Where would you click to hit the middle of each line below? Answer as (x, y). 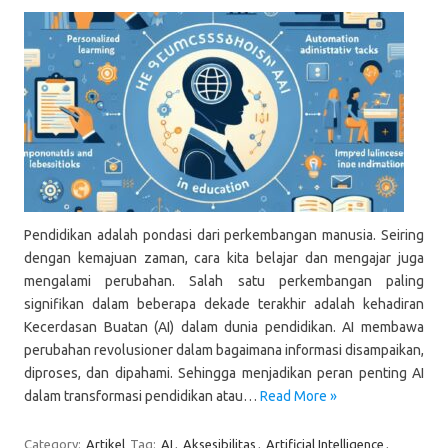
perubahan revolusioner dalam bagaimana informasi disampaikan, (224, 350)
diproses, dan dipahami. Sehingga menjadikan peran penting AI (224, 373)
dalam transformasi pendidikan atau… (142, 396)
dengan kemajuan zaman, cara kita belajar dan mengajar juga (224, 258)
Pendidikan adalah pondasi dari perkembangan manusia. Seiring (224, 235)
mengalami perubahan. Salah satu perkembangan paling (224, 281)
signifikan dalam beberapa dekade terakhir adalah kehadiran (224, 304)
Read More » (298, 396)
